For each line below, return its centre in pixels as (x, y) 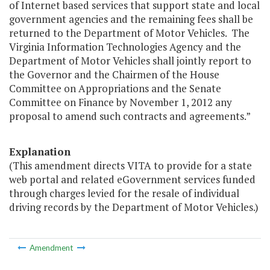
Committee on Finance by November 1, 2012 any (121, 102)
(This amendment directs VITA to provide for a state (130, 166)
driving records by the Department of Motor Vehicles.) (134, 207)
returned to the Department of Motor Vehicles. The (129, 33)
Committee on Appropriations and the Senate (115, 89)
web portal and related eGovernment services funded (132, 180)
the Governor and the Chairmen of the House (114, 75)
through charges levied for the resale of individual (124, 193)
